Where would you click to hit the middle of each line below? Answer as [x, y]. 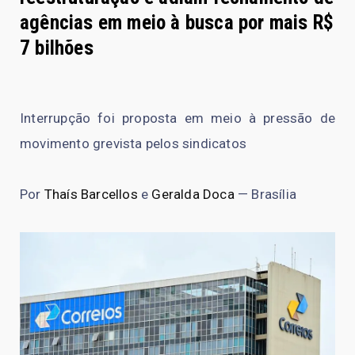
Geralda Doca [193, 194]
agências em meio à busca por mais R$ [177, 22]
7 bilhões [57, 48]
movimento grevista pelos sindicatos [133, 143]
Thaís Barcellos [91, 194]
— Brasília [265, 194]
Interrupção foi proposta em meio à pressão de [177, 118]
